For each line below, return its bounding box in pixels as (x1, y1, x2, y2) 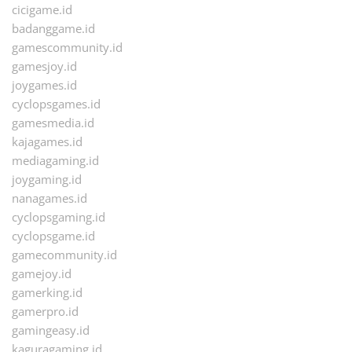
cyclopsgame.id (12, 228, 95, 244)
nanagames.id (12, 190, 87, 207)
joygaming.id (12, 171, 82, 188)
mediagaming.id (12, 152, 99, 169)
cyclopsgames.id (12, 96, 101, 112)
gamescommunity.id (12, 39, 123, 56)
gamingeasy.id (12, 322, 90, 339)
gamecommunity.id (12, 247, 117, 263)
